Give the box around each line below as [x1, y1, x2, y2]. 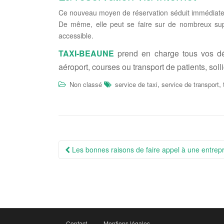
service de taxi [115, 79, 157, 89]
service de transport [161, 79, 219, 89]
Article [58, 152, 97, 173]
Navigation [58, 137, 124, 158]
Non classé [69, 79, 102, 89]
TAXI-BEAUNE [58, 47, 114, 59]
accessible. [58, 30, 93, 41]
